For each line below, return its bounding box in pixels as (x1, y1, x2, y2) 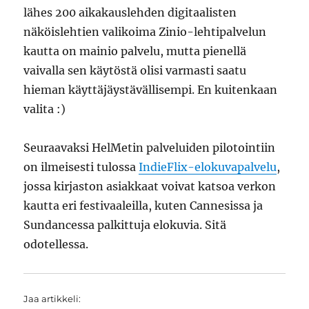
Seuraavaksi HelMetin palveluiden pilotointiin (23, 141, 276, 154)
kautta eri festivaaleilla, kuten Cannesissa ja (23, 199, 263, 212)
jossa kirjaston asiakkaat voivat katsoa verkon (23, 179, 277, 193)
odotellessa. (23, 237, 89, 251)
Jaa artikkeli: (23, 293, 81, 304)
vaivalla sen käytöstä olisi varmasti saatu (23, 63, 247, 77)
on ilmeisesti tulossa (23, 160, 139, 174)
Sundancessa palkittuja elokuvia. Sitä (23, 218, 227, 232)
